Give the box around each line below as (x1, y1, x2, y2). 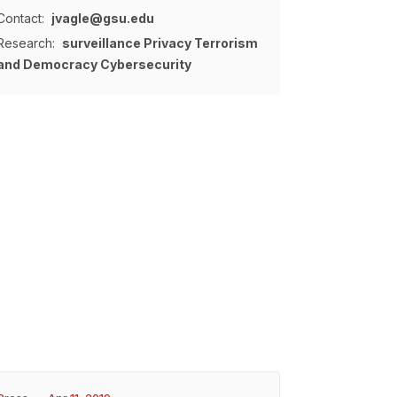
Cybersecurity (100, 57, 191, 72)
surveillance (62, 35, 141, 51)
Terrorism (194, 35, 258, 51)
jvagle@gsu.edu (51, 11, 154, 26)
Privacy (144, 35, 191, 51)
